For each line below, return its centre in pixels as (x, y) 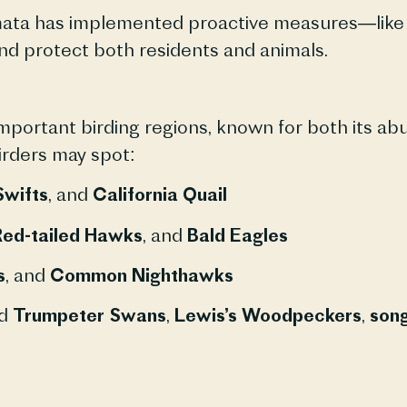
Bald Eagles (237, 234)
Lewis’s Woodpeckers (268, 315)
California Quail (159, 194)
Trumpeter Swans (89, 315)
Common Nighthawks (141, 274)
